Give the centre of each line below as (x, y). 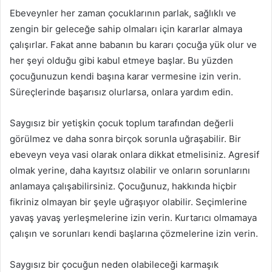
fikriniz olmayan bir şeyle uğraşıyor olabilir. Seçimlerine (128, 202)
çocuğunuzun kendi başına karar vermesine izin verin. (125, 76)
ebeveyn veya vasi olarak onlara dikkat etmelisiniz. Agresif (134, 154)
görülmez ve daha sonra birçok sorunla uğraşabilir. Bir (125, 138)
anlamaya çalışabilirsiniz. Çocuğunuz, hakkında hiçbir (123, 186)
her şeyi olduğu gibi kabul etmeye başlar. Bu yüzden (121, 60)
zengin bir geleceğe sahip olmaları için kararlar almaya (126, 29)
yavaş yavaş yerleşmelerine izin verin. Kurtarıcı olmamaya (133, 217)
